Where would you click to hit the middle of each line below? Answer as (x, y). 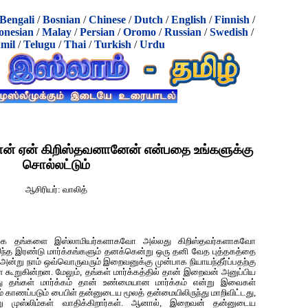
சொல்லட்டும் (56, 164)
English (189, 20)
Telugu (39, 44)
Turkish (112, 44)
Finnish (232, 20)
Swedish (229, 32)
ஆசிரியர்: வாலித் (56, 190)
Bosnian (62, 20)
